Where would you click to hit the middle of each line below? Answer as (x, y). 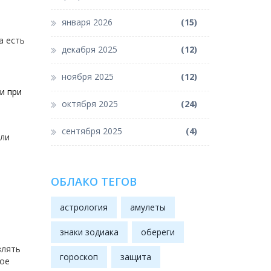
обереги (158, 232)
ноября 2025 (87, 77)
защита (135, 257)
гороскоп (79, 257)
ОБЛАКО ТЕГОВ (93, 182)
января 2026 (87, 22)
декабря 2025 (89, 50)
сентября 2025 (92, 131)
